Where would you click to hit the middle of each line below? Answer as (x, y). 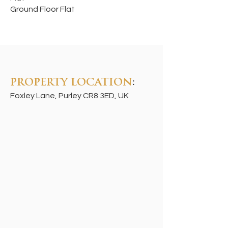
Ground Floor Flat (42, 9)
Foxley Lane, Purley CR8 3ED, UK (69, 96)
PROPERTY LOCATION (71, 83)
